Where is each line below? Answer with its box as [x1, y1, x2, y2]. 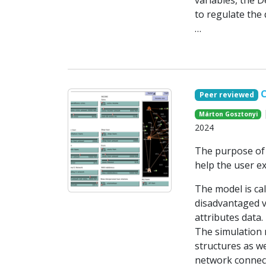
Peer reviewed [199, 90, 254, 100]
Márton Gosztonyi [198, 110, 258, 119]
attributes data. [194, 211, 263, 224]
